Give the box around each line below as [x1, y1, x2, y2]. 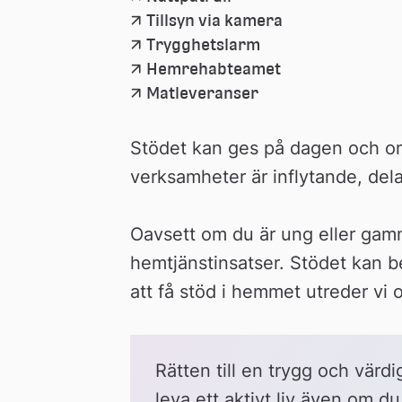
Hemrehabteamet [145, 59, 281, 78]
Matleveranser [145, 83, 258, 102]
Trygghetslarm [145, 35, 260, 54]
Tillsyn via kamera [145, 11, 283, 30]
